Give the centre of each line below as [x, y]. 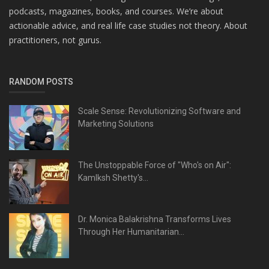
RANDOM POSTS [41, 82]
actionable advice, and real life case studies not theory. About [128, 26]
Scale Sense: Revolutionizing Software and [159, 111]
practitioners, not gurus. [55, 40]
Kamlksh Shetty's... [113, 178]
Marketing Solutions [116, 124]
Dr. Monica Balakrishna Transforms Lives [155, 219]
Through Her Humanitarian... [131, 232]
